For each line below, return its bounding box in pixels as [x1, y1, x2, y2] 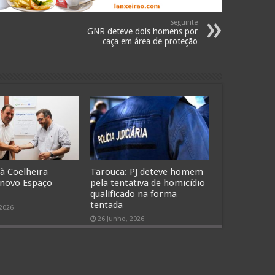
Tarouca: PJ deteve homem [90, 166, 204, 177]
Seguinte [169, 18, 198, 27]
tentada [90, 199, 123, 211]
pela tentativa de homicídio [90, 177, 206, 188]
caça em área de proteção [102, 36, 198, 47]
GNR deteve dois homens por [87, 26, 198, 37]
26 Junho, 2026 [98, 214, 145, 223]
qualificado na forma [90, 188, 177, 199]
